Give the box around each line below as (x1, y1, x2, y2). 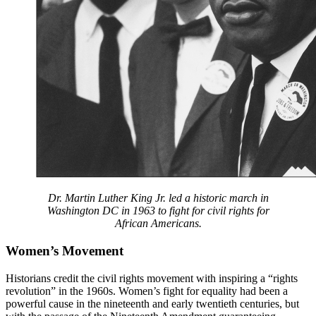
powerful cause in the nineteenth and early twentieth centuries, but (6, 297, 299, 310)
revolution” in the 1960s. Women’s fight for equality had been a (6, 284, 288, 297)
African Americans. (114, 217, 202, 230)
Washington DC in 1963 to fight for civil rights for (47, 205, 269, 217)
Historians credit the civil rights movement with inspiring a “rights (6, 272, 298, 284)
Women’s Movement (6, 243, 123, 258)
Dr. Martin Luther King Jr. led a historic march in (47, 192, 269, 205)
